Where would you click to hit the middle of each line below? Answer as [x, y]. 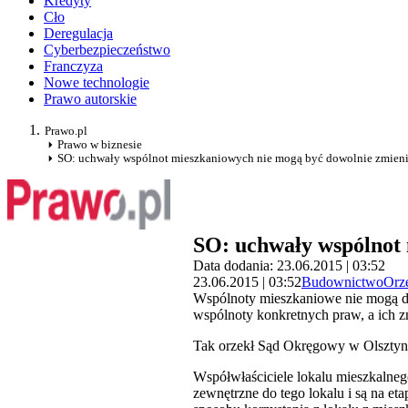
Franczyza [73, 66]
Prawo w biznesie [100, 145]
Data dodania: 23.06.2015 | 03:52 [289, 266]
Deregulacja [78, 34]
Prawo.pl [66, 131]
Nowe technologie [97, 83]
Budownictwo [342, 282]
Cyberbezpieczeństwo [107, 50]
